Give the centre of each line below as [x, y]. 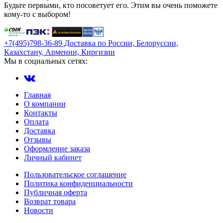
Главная [37, 95]
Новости [39, 210]
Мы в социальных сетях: [46, 61]
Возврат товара [50, 201]
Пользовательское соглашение [75, 174]
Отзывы [38, 139]
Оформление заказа [57, 148]
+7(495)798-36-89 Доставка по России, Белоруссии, [91, 43]
